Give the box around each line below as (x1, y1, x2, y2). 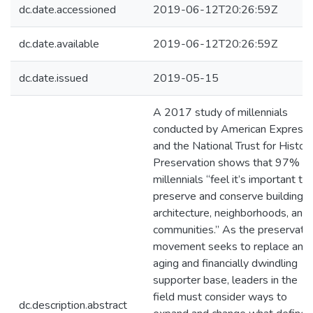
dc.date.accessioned (19, 2, 116, 17)
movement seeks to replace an (153, 239, 303, 254)
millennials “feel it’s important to (153, 172, 309, 187)
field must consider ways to (153, 289, 287, 305)
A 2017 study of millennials (153, 105, 288, 120)
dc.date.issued (19, 71, 88, 86)
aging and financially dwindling (153, 256, 298, 271)
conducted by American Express (153, 122, 309, 137)
